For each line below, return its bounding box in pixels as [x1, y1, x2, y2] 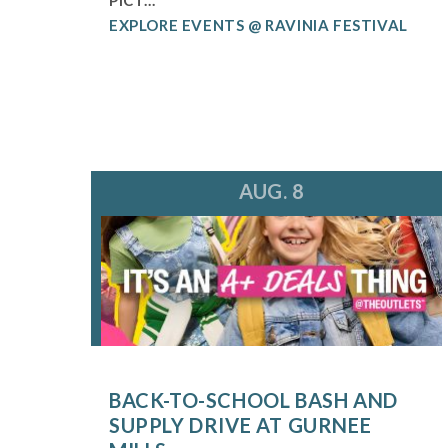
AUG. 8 [238, 179, 305, 204]
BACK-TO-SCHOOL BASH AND [108, 388, 398, 413]
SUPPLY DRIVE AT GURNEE [108, 413, 372, 438]
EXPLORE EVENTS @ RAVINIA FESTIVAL [108, 15, 408, 34]
